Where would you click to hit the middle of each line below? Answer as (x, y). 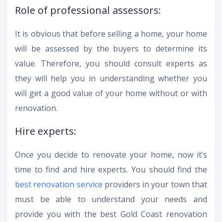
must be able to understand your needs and (111, 199)
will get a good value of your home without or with (111, 93)
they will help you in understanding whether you (111, 78)
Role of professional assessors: (88, 10)
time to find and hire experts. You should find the (111, 169)
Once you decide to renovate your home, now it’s (111, 154)
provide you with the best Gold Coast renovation (111, 214)
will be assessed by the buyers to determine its (111, 48)
